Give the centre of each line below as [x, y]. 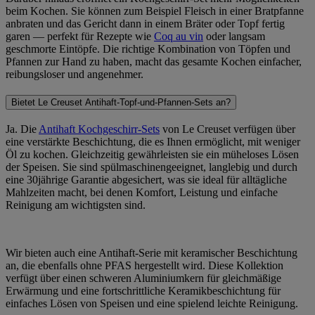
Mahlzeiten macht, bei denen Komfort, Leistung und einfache [142, 192]
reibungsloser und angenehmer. [75, 74]
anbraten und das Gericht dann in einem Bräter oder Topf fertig [145, 23]
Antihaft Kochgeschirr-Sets [99, 129]
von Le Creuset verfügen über [227, 129]
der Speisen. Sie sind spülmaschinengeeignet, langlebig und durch [152, 167]
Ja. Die [22, 129]
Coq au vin [179, 36]
